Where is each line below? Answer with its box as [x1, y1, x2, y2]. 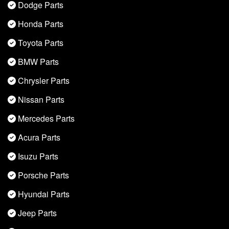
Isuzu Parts [18, 150, 58, 163]
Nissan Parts [18, 94, 64, 106]
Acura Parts [18, 131, 60, 144]
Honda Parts [18, 18, 63, 30]
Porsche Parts [18, 169, 69, 181]
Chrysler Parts [18, 75, 70, 87]
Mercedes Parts [18, 112, 75, 125]
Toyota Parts [18, 37, 63, 49]
